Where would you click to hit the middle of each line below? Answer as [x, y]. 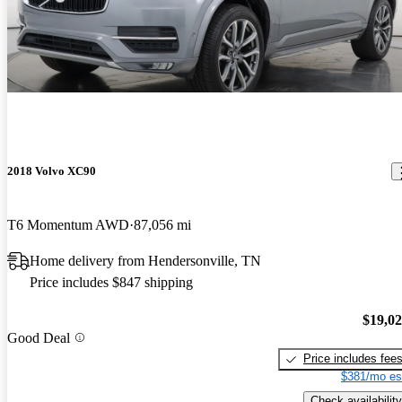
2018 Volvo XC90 [52, 171]
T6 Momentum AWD [68, 224]
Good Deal [39, 337]
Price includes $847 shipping [111, 282]
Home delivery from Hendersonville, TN [145, 260]
